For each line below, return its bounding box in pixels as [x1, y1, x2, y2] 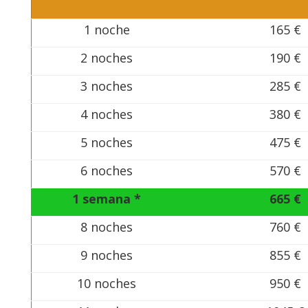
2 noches [80, 49, 133, 67]
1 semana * [72, 190, 142, 208]
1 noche [83, 21, 130, 38]
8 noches [80, 219, 133, 236]
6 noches [80, 162, 133, 179]
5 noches [80, 134, 133, 151]
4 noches [80, 106, 133, 123]
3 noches [80, 78, 133, 95]
